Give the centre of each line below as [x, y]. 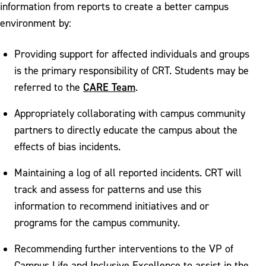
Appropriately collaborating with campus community [130, 113]
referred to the [49, 87]
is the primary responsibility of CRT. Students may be [132, 70]
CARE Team [109, 87]
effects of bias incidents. [67, 146]
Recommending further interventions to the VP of [124, 248]
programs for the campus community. [97, 222]
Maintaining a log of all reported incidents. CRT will [128, 172]
